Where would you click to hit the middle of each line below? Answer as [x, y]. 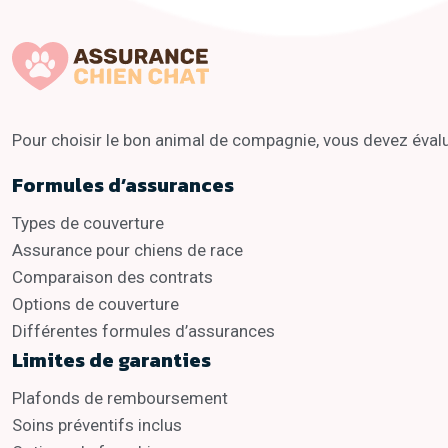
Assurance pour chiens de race [127, 250]
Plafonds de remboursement [120, 398]
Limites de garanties [111, 360]
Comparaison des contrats [112, 277]
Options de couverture [95, 304]
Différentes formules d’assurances [143, 331]
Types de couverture [88, 223]
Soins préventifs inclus [97, 425]
